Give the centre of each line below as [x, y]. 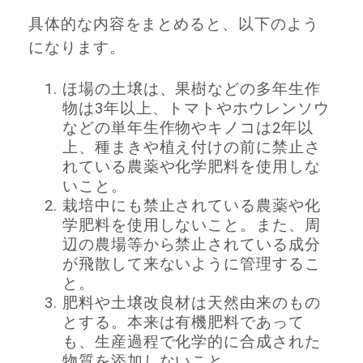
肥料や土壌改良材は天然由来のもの [192, 303]
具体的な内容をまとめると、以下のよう [174, 25]
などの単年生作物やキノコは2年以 [188, 128]
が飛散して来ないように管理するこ [192, 264]
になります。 [77, 48]
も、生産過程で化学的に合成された [192, 342]
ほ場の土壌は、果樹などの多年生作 [192, 89]
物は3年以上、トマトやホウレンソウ [196, 108]
